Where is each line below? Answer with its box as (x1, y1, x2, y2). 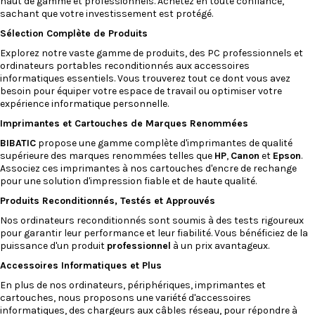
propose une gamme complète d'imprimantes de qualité (36, 136, 292, 149)
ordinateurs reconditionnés (20, 214, 148, 226)
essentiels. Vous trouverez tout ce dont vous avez (67, 72, 290, 84)
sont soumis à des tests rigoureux (148, 214, 304, 226)
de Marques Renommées (128, 117, 248, 129)
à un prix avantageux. (171, 239, 269, 252)
